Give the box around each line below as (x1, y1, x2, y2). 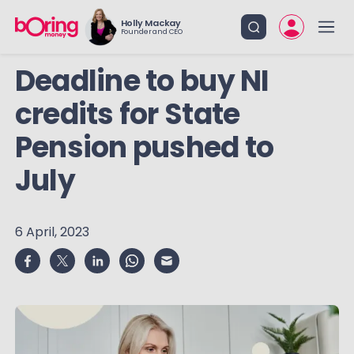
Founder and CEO (120, 27, 183, 36)
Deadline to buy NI (14, 61, 269, 101)
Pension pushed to (14, 127, 274, 168)
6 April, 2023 (14, 223, 89, 241)
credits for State (14, 94, 240, 134)
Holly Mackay (120, 17, 182, 29)
